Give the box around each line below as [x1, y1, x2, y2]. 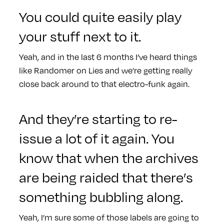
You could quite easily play [18, 6, 181, 26]
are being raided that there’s [18, 166, 193, 186]
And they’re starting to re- [18, 108, 177, 128]
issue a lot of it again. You [18, 127, 174, 147]
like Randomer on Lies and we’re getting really [18, 64, 192, 76]
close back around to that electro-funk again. [18, 77, 189, 89]
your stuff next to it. [18, 25, 141, 45]
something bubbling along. [18, 186, 183, 206]
